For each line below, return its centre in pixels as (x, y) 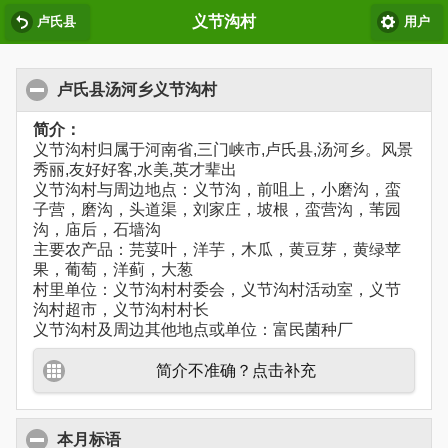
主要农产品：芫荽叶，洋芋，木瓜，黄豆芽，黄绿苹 (217, 250)
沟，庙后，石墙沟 (97, 230)
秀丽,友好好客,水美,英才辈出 (135, 170)
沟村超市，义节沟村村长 (121, 310)
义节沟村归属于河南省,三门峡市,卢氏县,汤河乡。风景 (223, 150)
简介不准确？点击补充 (236, 370)
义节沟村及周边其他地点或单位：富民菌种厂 (193, 330)
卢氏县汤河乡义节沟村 (137, 90)
